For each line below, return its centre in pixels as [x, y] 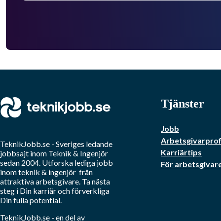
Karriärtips [181, 152]
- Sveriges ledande [81, 144]
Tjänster [183, 104]
